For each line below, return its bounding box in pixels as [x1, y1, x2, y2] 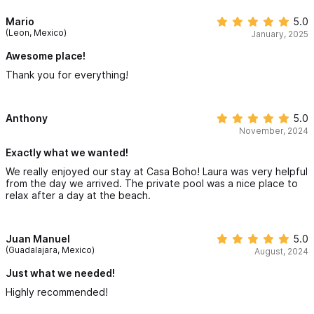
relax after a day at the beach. [6, 189, 151, 201]
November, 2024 [239, 125, 308, 136]
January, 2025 [251, 28, 308, 39]
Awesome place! [6, 49, 86, 62]
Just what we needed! [6, 266, 115, 279]
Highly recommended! [6, 285, 108, 298]
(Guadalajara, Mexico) [6, 244, 95, 255]
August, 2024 [254, 245, 308, 257]
